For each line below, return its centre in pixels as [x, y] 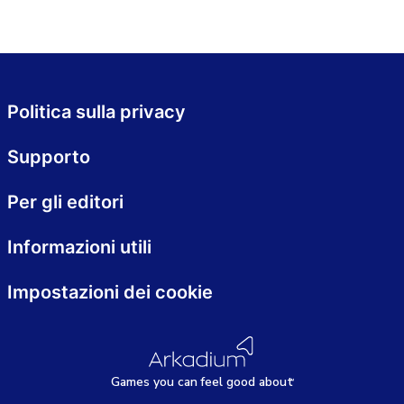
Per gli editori [65, 202]
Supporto [49, 157]
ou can [178, 382]
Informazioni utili [79, 247]
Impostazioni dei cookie [110, 292]
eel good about [248, 382]
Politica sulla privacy [96, 112]
